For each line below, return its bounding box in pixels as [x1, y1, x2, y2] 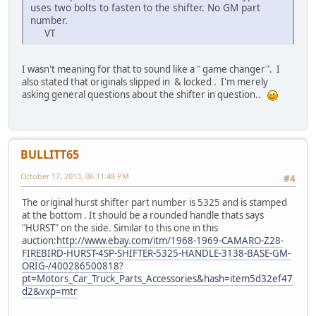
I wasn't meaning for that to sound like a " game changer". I [22, 62, 280, 75]
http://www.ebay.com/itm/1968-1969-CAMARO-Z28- [56, 234, 284, 248]
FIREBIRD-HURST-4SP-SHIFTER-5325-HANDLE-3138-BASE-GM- [22, 247, 291, 260]
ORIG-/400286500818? [22, 260, 123, 273]
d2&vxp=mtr [22, 285, 78, 298]
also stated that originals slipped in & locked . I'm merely [22, 75, 268, 88]
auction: [22, 234, 56, 248]
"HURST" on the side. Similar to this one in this [22, 221, 218, 235]
